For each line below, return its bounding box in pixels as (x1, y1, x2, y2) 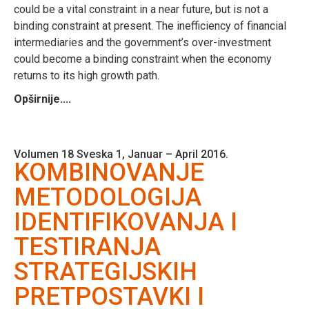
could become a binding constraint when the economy (14, 52, 272, 66)
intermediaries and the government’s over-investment (14, 35, 271, 49)
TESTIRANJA (14, 232, 161, 261)
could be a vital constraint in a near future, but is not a (14, 2, 268, 16)
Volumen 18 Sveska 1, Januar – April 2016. (14, 147, 228, 161)
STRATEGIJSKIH (14, 257, 197, 286)
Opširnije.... (14, 92, 71, 106)
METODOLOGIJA (14, 182, 201, 212)
